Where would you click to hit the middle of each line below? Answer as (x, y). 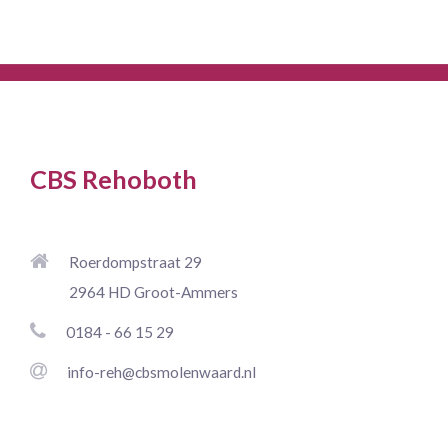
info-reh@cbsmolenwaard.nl (161, 371)
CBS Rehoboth (113, 178)
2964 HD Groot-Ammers (153, 291)
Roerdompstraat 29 (135, 261)
